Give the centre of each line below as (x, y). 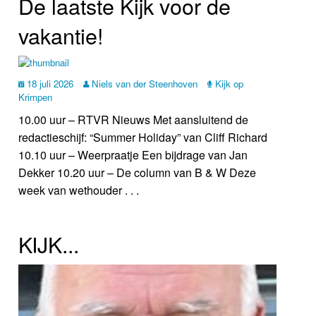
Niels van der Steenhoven (144, 84)
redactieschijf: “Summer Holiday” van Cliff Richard (143, 138)
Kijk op (228, 84)
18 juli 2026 (49, 84)
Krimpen (36, 97)
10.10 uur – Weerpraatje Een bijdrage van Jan (133, 155)
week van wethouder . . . (79, 190)
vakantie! (61, 35)
